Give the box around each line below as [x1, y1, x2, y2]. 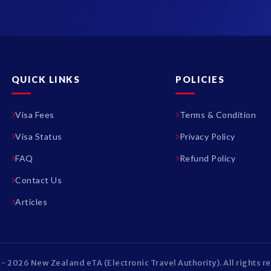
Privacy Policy [179, 131, 235, 142]
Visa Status [15, 131, 62, 142]
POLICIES [175, 74, 225, 85]
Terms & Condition [179, 109, 256, 120]
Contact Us [15, 175, 62, 185]
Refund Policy [179, 153, 236, 163]
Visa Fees [15, 109, 54, 120]
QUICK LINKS [11, 74, 80, 85]
